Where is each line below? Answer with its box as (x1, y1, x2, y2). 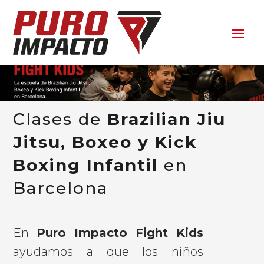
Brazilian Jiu (107, 108, 226, 129)
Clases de (13, 108, 108, 129)
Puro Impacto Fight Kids (37, 225, 203, 240)
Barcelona (13, 177, 108, 198)
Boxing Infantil (13, 154, 159, 175)
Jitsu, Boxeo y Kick (13, 131, 197, 152)
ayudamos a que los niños (13, 244, 203, 259)
